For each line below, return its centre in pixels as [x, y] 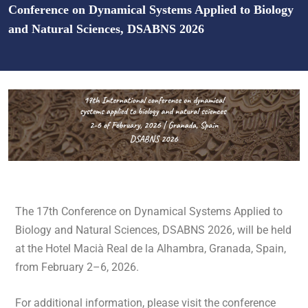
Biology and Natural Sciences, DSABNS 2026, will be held [153, 230]
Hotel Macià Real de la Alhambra [125, 248]
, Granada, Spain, [245, 248]
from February [51, 267]
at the [30, 248]
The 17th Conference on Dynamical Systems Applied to [149, 211]
